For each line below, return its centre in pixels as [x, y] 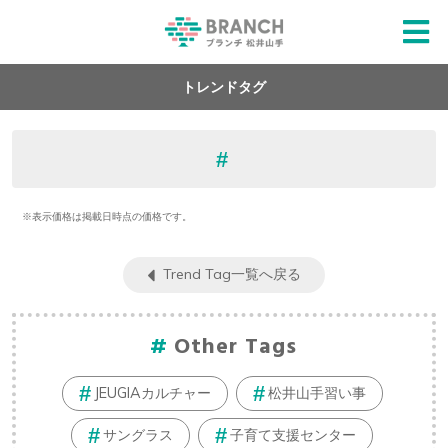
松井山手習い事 [316, 392]
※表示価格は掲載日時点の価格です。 [107, 217]
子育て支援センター [293, 434]
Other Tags [235, 347]
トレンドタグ [224, 87]
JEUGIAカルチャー [152, 392]
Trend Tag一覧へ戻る [232, 274]
